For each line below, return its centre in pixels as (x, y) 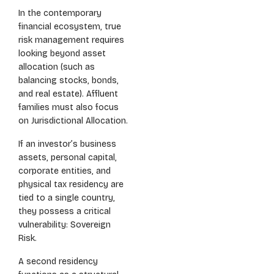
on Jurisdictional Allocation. (73, 121)
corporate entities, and (65, 171)
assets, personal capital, (68, 157)
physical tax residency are (71, 184)
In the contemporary (60, 13)
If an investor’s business (67, 144)
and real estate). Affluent (68, 94)
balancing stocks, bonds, (68, 80)
